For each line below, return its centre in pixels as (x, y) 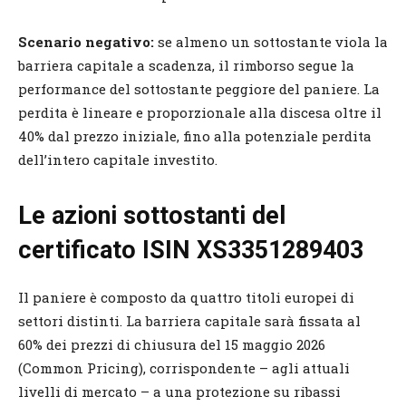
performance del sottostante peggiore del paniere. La (199, 88)
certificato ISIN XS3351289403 (191, 250)
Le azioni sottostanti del (152, 215)
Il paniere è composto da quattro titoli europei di (186, 297)
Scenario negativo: (88, 41)
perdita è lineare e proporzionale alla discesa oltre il (200, 112)
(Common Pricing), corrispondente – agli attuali (184, 367)
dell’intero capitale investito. (118, 159)
